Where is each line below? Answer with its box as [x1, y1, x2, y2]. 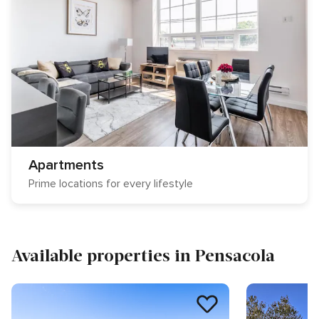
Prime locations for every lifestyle [28, 177, 193, 191]
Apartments [28, 157, 104, 174]
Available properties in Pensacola [11, 244, 275, 265]
